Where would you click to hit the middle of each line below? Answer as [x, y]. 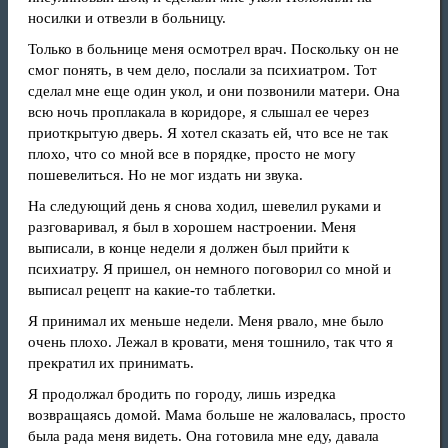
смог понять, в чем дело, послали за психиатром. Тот [202, 70]
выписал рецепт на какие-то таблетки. [152, 290]
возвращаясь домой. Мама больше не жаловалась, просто [217, 415]
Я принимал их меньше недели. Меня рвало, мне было [206, 321]
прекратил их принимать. [111, 363]
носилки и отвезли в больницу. [127, 18]
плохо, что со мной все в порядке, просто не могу [192, 154]
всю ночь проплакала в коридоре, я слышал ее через [198, 112]
